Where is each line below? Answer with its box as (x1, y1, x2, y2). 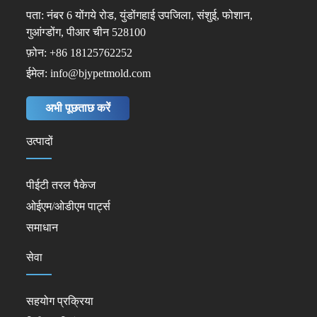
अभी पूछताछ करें (45, 101, 110, 114)
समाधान (25, 221, 58, 234)
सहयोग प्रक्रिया (25, 294, 93, 307)
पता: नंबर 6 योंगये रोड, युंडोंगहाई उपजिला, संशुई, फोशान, (25, 8, 253, 21)
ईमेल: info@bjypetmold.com (25, 67, 151, 79)
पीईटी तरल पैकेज (25, 178, 96, 191)
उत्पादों (25, 134, 53, 148)
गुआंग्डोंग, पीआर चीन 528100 (25, 25, 146, 38)
